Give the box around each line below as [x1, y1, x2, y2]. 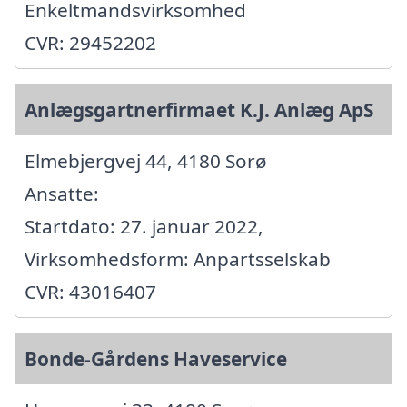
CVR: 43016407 [25, 278, 156, 304]
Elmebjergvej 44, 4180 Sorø [25, 147, 267, 174]
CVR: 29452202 [25, 29, 156, 55]
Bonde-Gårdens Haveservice [25, 345, 287, 372]
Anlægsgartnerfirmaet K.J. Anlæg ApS [25, 96, 373, 123]
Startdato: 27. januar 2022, [25, 213, 263, 239]
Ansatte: [25, 180, 99, 206]
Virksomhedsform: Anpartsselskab [25, 245, 331, 272]
